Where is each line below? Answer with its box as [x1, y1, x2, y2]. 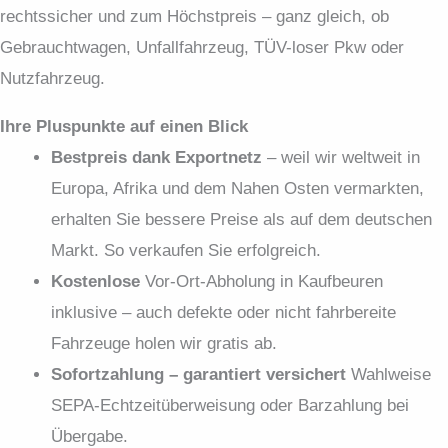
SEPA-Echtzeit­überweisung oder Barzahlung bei [51, 395, 409, 415]
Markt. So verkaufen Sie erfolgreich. [51, 240, 321, 260]
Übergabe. [51, 426, 128, 446]
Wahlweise [346, 364, 431, 384]
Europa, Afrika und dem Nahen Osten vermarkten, [51, 178, 424, 198]
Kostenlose [51, 271, 140, 291]
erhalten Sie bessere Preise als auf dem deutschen [51, 209, 432, 229]
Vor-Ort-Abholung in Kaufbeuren [140, 271, 383, 291]
